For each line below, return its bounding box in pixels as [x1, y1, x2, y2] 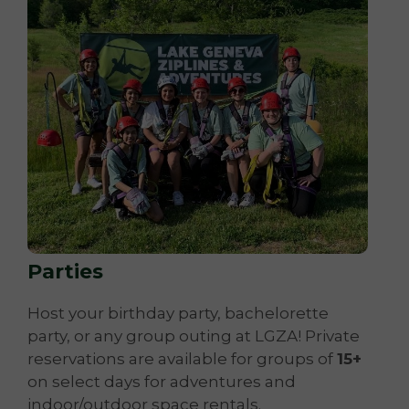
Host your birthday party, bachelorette [27, 304, 329, 323]
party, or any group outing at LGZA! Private [27, 327, 360, 346]
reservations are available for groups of [27, 350, 337, 369]
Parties [27, 259, 103, 285]
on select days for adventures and [27, 372, 296, 392]
